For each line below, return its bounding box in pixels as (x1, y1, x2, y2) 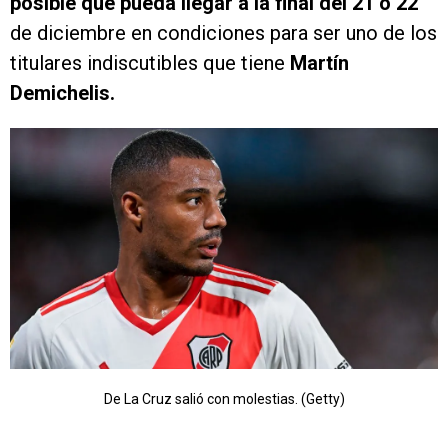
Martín (285, 51, 349, 76)
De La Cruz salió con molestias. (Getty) (103, 390, 345, 407)
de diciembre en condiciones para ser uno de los (10, 21, 437, 46)
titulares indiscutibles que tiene (10, 51, 285, 76)
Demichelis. (10, 81, 115, 106)
